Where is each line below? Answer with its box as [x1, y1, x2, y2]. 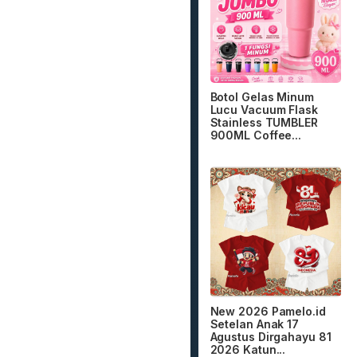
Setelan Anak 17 [210, 317, 300, 331]
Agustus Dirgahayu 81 [210, 330, 331, 344]
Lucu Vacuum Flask [210, 102, 318, 116]
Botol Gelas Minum [210, 89, 314, 104]
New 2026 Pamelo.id [210, 304, 326, 319]
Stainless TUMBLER [210, 115, 318, 129]
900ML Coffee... [210, 127, 302, 142]
